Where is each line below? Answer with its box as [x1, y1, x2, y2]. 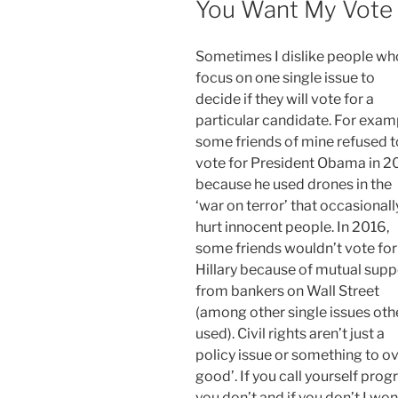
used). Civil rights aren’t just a [195, 324, 385, 342]
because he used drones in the [195, 175, 392, 193]
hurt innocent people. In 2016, [195, 218, 389, 235]
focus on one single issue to [195, 68, 375, 86]
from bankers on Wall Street [195, 282, 379, 299]
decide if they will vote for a [195, 90, 374, 107]
